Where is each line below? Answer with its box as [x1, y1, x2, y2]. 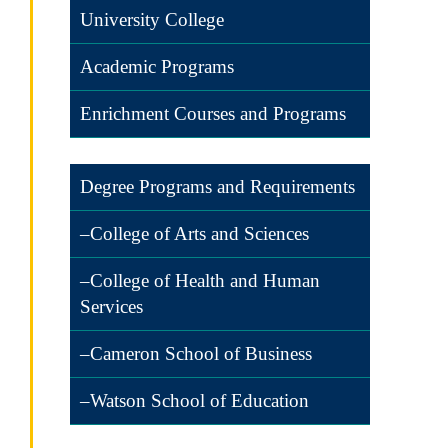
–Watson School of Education [80, 390, 309, 411]
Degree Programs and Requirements [80, 176, 355, 197]
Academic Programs [80, 56, 234, 77]
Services [80, 296, 143, 317]
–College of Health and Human [80, 270, 320, 291]
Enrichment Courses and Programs [80, 103, 346, 124]
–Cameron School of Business [80, 343, 312, 364]
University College [80, 9, 224, 30]
